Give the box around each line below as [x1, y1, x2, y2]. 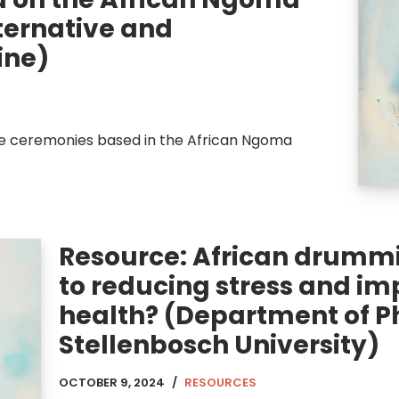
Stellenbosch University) [59, 327, 379, 362]
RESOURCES [184, 373, 256, 391]
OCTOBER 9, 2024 [59, 373, 165, 391]
